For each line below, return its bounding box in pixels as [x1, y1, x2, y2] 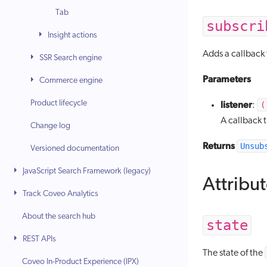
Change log [30, 122, 71, 131]
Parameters [203, 73, 251, 85]
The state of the [203, 249, 265, 258]
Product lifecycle [30, 99, 88, 108]
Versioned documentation [30, 144, 120, 153]
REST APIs [23, 235, 57, 244]
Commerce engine [39, 76, 103, 85]
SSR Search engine [39, 54, 103, 63]
